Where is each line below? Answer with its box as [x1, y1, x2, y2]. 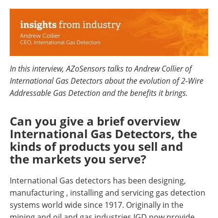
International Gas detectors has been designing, [10, 175, 186, 185]
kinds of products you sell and [10, 138, 183, 154]
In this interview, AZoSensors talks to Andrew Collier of [10, 63, 192, 73]
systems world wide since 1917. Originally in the [10, 200, 183, 210]
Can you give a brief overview [10, 113, 181, 129]
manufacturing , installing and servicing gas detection [10, 187, 205, 198]
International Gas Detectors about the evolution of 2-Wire [10, 75, 203, 86]
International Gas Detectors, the [10, 126, 197, 142]
